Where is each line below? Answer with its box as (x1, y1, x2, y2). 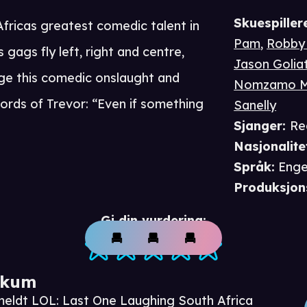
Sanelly (234, 97, 277, 114)
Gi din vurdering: (101, 212, 206, 229)
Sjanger (234, 118, 283, 134)
